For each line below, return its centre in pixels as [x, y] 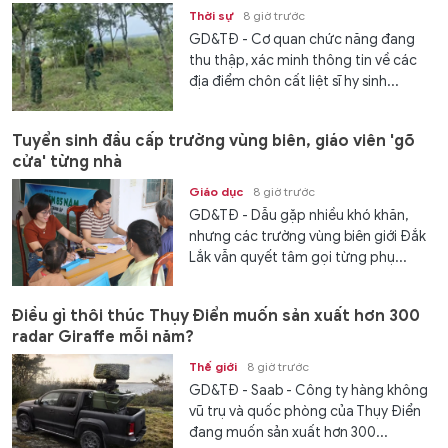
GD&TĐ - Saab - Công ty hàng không [309, 390]
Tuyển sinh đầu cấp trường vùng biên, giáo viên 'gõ [213, 140]
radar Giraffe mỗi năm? [103, 336]
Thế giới [213, 366]
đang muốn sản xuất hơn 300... [289, 432]
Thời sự [211, 16]
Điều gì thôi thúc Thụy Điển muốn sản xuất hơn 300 [216, 315]
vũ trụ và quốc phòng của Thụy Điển [305, 411]
